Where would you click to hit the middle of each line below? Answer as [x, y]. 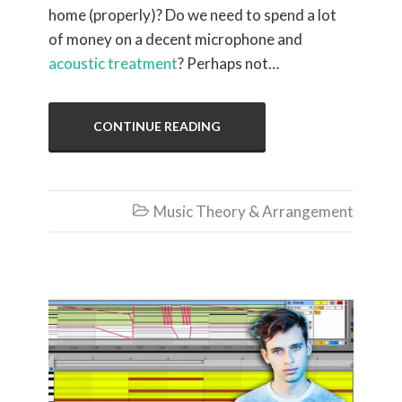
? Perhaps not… [228, 63]
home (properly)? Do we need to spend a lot [192, 14]
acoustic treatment [113, 63]
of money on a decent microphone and [175, 39]
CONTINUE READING [157, 126]
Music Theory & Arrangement [253, 211]
